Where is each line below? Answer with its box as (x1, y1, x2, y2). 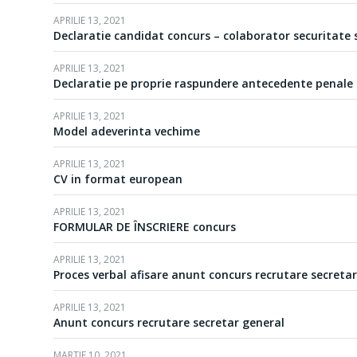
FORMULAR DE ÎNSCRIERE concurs (53, 219, 236, 234)
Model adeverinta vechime (53, 124, 200, 139)
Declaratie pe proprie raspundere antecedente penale (53, 76, 353, 91)
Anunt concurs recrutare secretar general (53, 315, 284, 330)
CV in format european (53, 171, 182, 186)
